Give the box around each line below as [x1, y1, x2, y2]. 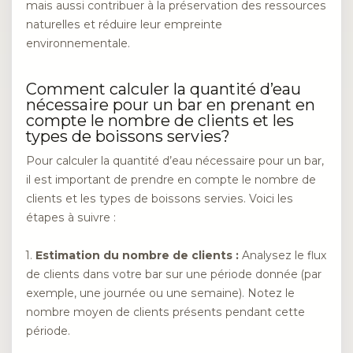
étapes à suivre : [26, 210, 116, 225]
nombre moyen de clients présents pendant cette [26, 305, 305, 320]
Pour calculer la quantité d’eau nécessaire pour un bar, [26, 153, 324, 168]
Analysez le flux [239, 248, 326, 263]
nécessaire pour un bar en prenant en [26, 95, 315, 115]
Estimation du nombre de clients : [35, 248, 239, 263]
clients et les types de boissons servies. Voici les [26, 191, 293, 206]
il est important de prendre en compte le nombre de [26, 172, 316, 187]
